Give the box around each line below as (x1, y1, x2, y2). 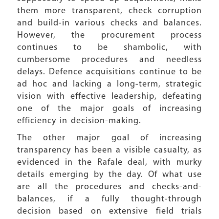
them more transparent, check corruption (17, 6, 202, 16)
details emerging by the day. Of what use (17, 170, 202, 179)
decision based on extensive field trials (17, 207, 202, 216)
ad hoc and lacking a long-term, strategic (17, 80, 202, 89)
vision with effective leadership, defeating (17, 92, 202, 101)
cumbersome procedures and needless (17, 55, 202, 65)
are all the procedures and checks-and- (17, 182, 202, 192)
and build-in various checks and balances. (17, 19, 202, 28)
